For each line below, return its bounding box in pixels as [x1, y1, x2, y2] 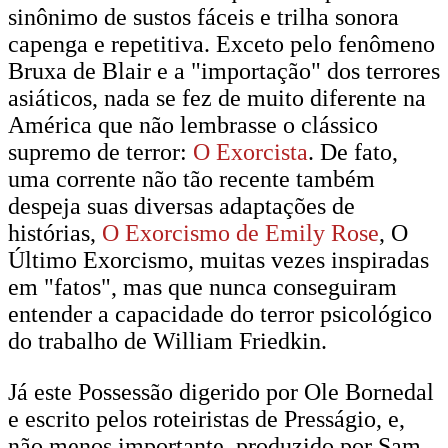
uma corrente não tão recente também [8, 166, 375, 192]
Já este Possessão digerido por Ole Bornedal [8, 379, 434, 405]
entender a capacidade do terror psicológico [8, 301, 432, 327]
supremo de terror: [8, 139, 193, 165]
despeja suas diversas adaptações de [8, 193, 355, 219]
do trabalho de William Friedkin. [8, 328, 327, 354]
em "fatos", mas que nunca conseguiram [8, 274, 397, 300]
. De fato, [308, 139, 398, 165]
